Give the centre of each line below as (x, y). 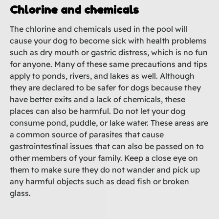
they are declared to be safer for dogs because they (105, 87)
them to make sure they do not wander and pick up (105, 169)
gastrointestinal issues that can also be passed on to (107, 146)
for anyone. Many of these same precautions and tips (109, 64)
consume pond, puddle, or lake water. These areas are (109, 122)
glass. (20, 193)
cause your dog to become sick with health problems (108, 40)
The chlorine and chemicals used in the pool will (99, 29)
